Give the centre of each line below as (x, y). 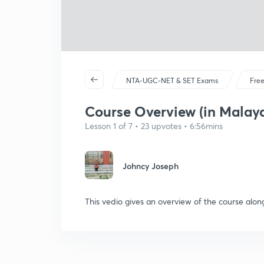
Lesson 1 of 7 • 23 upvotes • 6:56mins (154, 126)
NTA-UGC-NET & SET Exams (172, 80)
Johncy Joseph (151, 166)
